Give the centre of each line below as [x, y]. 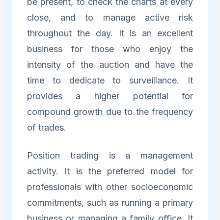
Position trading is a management [110, 156]
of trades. [46, 128]
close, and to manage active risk [110, 18]
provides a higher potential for [110, 96]
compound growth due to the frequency [110, 112]
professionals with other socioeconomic [110, 187]
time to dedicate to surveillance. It [110, 81]
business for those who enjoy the [110, 49]
